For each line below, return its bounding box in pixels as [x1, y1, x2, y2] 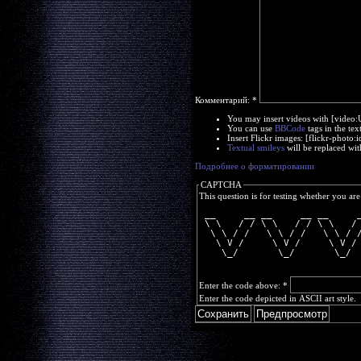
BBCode [275, 123, 305, 133]
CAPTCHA [201, 180, 242, 189]
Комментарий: [195, 95, 252, 105]
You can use [227, 123, 275, 133]
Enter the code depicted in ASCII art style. [199, 293, 356, 303]
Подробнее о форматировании [195, 161, 314, 171]
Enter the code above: [199, 280, 283, 290]
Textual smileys [227, 143, 284, 152]
